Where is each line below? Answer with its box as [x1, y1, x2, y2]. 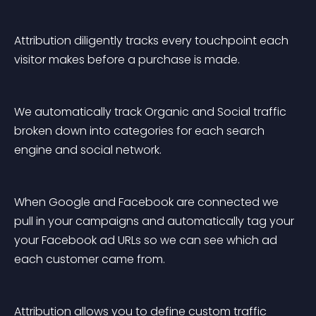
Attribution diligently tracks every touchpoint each [14, 32, 291, 49]
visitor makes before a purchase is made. [14, 51, 240, 68]
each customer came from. [14, 251, 165, 267]
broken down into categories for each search [14, 123, 267, 139]
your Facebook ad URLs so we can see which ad [14, 232, 280, 248]
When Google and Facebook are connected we [14, 194, 281, 210]
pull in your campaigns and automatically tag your [14, 213, 297, 229]
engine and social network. [14, 142, 162, 158]
